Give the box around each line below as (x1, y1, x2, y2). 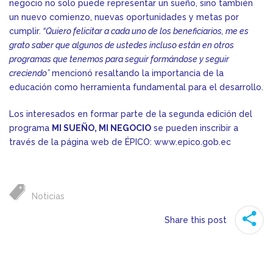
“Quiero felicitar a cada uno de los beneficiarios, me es (41, 26, 249, 37)
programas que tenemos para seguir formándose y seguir (9, 54, 229, 65)
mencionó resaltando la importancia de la (52, 68, 224, 79)
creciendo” (9, 68, 52, 79)
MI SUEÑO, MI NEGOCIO (52, 123, 151, 133)
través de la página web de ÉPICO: (9, 137, 154, 147)
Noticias (32, 191, 65, 202)
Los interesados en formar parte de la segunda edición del (9, 109, 252, 119)
